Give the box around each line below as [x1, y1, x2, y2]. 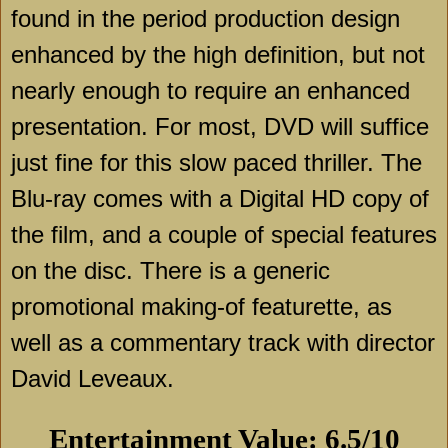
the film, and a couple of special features [11, 221, 437, 249]
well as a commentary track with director [11, 329, 435, 357]
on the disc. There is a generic [11, 257, 330, 285]
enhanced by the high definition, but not [11, 41, 425, 69]
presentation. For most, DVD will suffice [11, 113, 429, 141]
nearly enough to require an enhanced [11, 77, 410, 105]
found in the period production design [11, 5, 400, 33]
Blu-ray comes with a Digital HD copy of [11, 185, 429, 213]
